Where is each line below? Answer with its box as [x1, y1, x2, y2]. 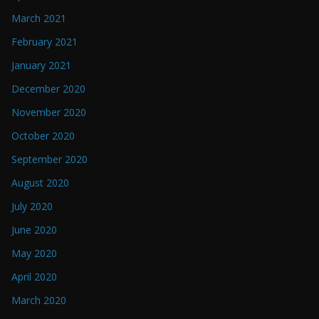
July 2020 [11, 199, 53, 214]
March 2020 [11, 293, 66, 308]
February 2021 [11, 35, 78, 49]
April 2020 [11, 270, 57, 284]
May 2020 [11, 246, 57, 261]
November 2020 [11, 105, 86, 120]
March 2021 [11, 11, 66, 26]
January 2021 [11, 58, 71, 73]
